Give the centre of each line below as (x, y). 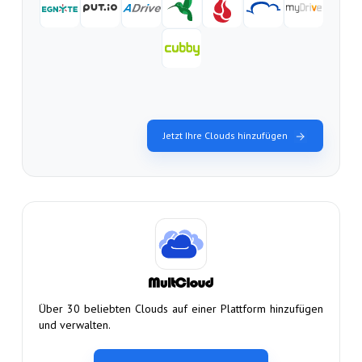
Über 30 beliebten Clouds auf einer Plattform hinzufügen (181, 309)
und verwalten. (74, 325)
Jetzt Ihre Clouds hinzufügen (226, 135)
